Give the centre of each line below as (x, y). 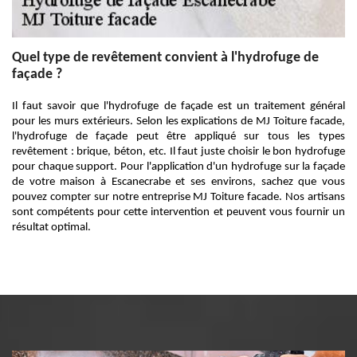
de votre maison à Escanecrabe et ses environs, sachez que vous (178, 182)
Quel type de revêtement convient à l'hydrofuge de (165, 58)
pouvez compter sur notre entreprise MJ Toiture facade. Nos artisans (178, 197)
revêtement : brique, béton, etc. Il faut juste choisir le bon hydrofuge (178, 152)
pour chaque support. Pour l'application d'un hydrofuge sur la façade (178, 167)
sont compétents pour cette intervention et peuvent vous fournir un (178, 212)
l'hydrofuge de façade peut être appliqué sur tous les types (178, 137)
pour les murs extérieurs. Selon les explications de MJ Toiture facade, (178, 122)
